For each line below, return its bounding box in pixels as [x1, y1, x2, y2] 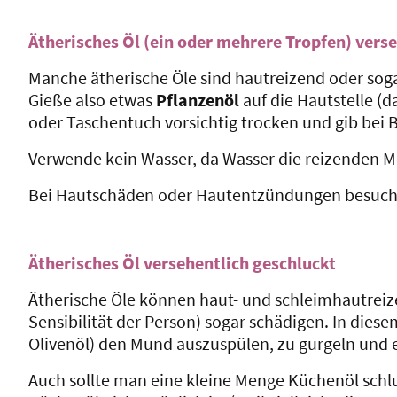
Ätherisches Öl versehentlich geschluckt [28, 251, 336, 274]
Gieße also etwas [28, 88, 156, 111]
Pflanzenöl [156, 88, 243, 111]
